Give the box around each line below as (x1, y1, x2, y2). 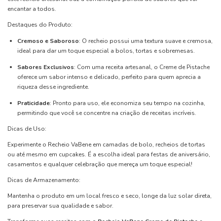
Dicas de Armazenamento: (7, 176, 80, 184)
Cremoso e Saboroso (17, 37, 79, 45)
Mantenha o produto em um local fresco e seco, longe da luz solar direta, (7, 191, 212, 200)
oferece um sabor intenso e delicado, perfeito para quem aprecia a (17, 73, 201, 81)
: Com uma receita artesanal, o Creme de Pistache (74, 63, 210, 71)
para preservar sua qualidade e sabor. (7, 201, 113, 210)
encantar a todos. (7, 4, 56, 13)
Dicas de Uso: (7, 124, 46, 133)
